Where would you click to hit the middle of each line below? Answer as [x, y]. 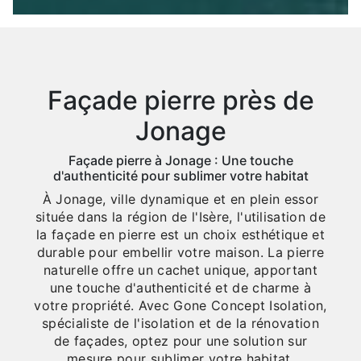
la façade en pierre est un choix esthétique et [180, 235]
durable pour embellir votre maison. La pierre [180, 253]
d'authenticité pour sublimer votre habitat [180, 176]
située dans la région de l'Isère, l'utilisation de [180, 217]
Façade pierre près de [180, 101]
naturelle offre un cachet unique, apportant [180, 270]
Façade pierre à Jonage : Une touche [180, 161]
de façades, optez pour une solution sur [180, 341]
